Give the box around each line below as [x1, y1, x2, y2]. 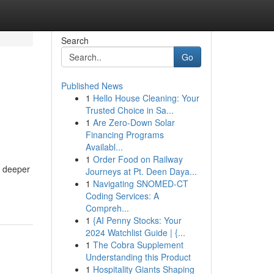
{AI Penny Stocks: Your [92, 214, 182, 226]
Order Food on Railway [92, 153, 183, 165]
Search [61, 34, 89, 46]
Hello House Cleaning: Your [92, 92, 199, 104]
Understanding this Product [85, 251, 191, 263]
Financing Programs [85, 128, 164, 141]
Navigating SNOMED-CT [92, 177, 188, 190]
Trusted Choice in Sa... [85, 104, 174, 116]
